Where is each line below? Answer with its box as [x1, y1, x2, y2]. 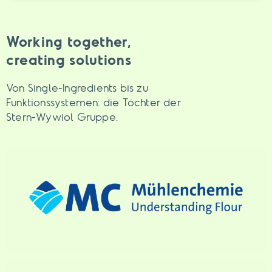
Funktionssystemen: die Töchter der [6, 95, 181, 110]
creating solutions [6, 50, 132, 69]
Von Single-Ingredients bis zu [6, 81, 148, 95]
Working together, [6, 32, 131, 51]
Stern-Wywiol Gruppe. [6, 110, 118, 124]
